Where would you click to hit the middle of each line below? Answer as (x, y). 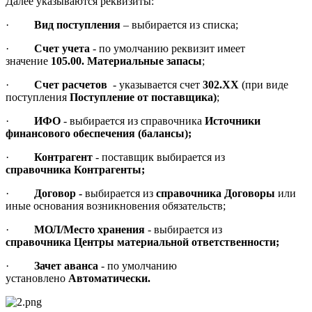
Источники (233, 121)
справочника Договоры (216, 194)
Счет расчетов (73, 85)
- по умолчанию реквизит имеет (167, 49)
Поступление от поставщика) (143, 97)
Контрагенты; (109, 170)
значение (28, 61)
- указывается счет (158, 85)
